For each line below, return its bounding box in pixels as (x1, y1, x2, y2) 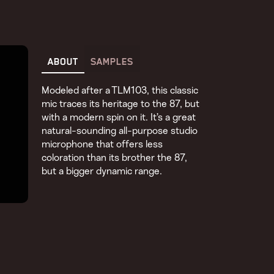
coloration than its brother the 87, (42, 152, 188, 163)
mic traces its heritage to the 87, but (42, 98, 200, 109)
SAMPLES (91, 56, 134, 67)
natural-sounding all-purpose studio (42, 125, 198, 136)
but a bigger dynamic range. (42, 166, 163, 176)
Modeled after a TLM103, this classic (42, 85, 199, 95)
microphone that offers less (42, 139, 163, 149)
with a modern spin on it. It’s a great (42, 112, 196, 122)
